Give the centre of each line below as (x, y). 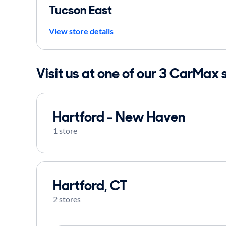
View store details (81, 31)
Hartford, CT (90, 185)
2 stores (67, 199)
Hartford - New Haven (119, 117)
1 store (65, 130)
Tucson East (80, 10)
